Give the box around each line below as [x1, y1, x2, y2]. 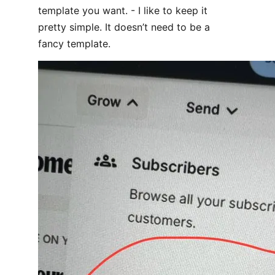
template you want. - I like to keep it [38, 4, 207, 17]
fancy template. [38, 37, 110, 50]
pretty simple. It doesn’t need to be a [38, 21, 210, 33]
